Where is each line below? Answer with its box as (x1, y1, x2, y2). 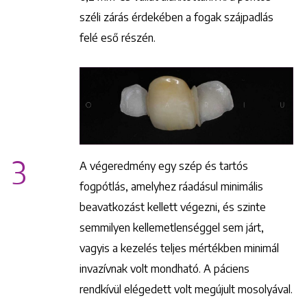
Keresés (134, 186, 173, 200)
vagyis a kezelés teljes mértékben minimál (79, 241, 279, 255)
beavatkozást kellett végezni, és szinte (79, 199, 266, 214)
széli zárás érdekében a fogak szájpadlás (79, 10, 273, 25)
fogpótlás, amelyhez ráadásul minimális (79, 179, 263, 193)
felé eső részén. (79, 31, 156, 45)
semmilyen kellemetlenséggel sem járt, (79, 220, 264, 234)
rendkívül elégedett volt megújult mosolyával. (79, 282, 293, 296)
